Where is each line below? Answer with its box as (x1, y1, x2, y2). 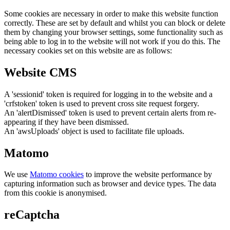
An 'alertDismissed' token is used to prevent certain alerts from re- (4, 108, 216, 117)
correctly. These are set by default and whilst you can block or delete (4, 18, 225, 27)
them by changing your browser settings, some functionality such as (4, 27, 223, 36)
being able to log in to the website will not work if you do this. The (4, 36, 220, 46)
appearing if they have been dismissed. (4, 117, 129, 126)
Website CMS (4, 65, 76, 79)
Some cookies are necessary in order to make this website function (4, 9, 218, 18)
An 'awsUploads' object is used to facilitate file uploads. (4, 126, 184, 136)
